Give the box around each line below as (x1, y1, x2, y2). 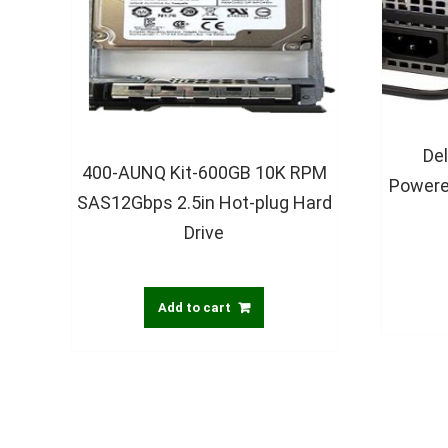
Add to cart (158, 300, 232, 316)
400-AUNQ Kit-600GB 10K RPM (81, 162, 327, 184)
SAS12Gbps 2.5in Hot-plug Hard (76, 192, 332, 214)
